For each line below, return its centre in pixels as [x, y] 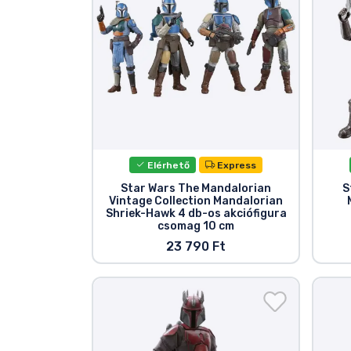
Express [236, 165]
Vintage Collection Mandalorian [196, 201]
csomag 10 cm [196, 226]
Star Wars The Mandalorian [196, 188]
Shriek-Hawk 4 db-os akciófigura [196, 213]
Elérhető [168, 165]
